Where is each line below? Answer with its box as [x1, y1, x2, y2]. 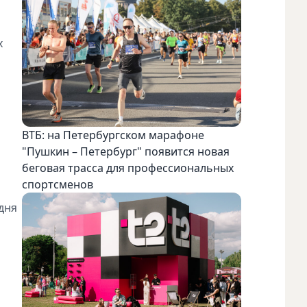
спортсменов [22, 177, 93, 193]
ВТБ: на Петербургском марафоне [22, 127, 204, 143]
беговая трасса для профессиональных [22, 160, 234, 176]
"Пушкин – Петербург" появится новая [22, 144, 230, 160]
